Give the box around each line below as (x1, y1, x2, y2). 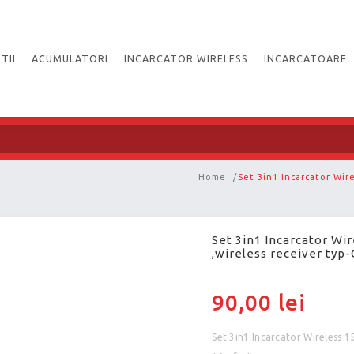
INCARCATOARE (264, 53, 348, 64)
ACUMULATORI (32, 53, 109, 64)
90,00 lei (212, 289, 307, 314)
